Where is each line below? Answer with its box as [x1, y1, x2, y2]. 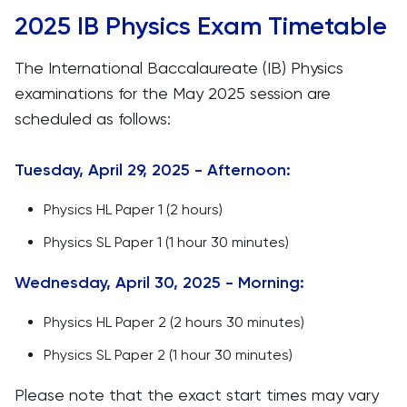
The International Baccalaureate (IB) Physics [15, 58, 343, 77]
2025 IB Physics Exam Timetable [15, 11, 387, 41]
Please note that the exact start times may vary [15, 385, 379, 404]
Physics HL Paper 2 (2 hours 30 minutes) [44, 313, 304, 331]
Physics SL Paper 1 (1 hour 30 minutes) [44, 233, 289, 251]
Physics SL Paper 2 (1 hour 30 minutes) [44, 346, 293, 363]
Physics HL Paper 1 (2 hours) [44, 201, 223, 218]
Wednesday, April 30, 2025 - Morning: [15, 273, 304, 293]
